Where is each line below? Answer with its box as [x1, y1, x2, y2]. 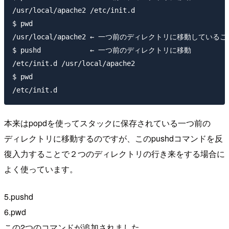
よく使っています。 [4, 163, 78, 175]
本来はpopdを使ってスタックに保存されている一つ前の [4, 117, 211, 129]
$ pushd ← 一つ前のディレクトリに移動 [12, 45, 191, 54]
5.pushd [4, 190, 33, 202]
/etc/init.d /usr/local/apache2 [12, 59, 135, 67]
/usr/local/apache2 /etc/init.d [12, 6, 135, 14]
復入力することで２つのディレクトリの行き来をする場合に [4, 147, 225, 159]
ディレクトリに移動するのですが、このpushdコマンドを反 [4, 132, 223, 144]
